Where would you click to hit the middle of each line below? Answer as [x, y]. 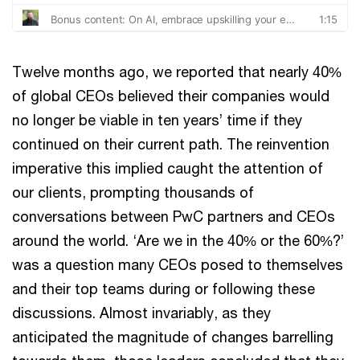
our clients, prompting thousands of [133, 192]
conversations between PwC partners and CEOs [174, 216]
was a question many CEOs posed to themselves [178, 264]
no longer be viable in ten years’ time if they [157, 120]
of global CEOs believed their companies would [171, 96]
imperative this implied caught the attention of [168, 168]
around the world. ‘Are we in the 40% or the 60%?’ [178, 240]
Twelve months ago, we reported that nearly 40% [177, 72]
